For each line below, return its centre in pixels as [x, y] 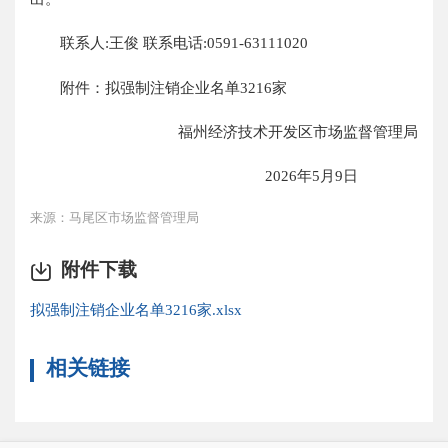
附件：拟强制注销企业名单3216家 [159, 87]
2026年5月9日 [341, 176]
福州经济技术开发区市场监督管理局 [297, 131]
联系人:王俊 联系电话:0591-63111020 [169, 43]
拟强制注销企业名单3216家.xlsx [136, 309]
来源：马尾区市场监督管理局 [115, 217]
